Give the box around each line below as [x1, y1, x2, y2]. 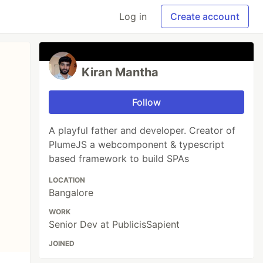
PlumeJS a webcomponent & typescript [49, 139, 225, 150]
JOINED [49, 239, 75, 248]
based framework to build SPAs [49, 153, 190, 164]
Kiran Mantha [82, 65, 159, 79]
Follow [132, 96, 161, 108]
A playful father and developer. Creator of [49, 124, 236, 136]
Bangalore [49, 187, 94, 198]
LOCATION [49, 176, 86, 184]
